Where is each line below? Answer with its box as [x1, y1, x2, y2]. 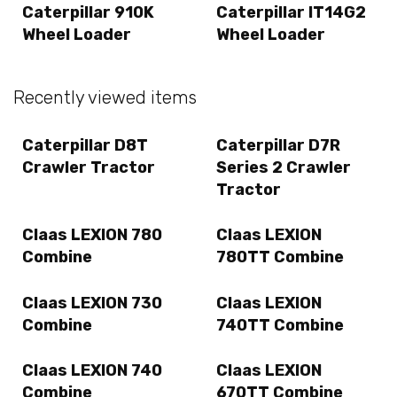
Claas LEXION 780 [22, 225, 162, 245]
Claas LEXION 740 [22, 361, 162, 380]
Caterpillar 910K [22, 2, 154, 22]
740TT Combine [216, 315, 344, 335]
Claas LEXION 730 [22, 292, 162, 313]
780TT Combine [216, 247, 344, 268]
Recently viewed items [13, 86, 197, 108]
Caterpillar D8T [22, 136, 148, 156]
